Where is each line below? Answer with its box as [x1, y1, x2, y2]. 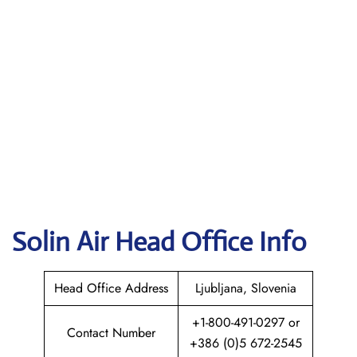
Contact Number [67, 324, 155, 342]
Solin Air [12, 226, 115, 258]
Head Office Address [54, 279, 168, 297]
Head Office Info [115, 226, 307, 258]
